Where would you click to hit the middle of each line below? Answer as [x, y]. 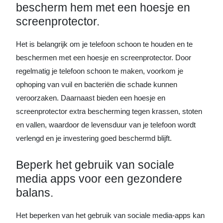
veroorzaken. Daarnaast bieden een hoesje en [91, 98]
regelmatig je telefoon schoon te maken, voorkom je [100, 71]
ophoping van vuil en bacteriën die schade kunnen [97, 84]
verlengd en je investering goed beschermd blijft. [94, 138]
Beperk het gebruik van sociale [95, 165]
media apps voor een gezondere [99, 178]
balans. [35, 192]
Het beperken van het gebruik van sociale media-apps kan [110, 215]
